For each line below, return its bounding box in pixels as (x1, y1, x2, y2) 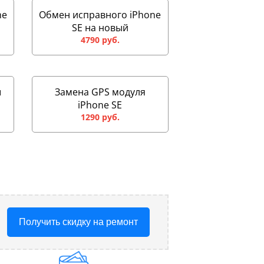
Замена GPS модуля (54, 85, 146, 98)
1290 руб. (80, 111, 120, 123)
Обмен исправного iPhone (39, 8, 161, 21)
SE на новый (71, 21, 128, 34)
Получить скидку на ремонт (19, 217, 138, 227)
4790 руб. (80, 34, 120, 45)
